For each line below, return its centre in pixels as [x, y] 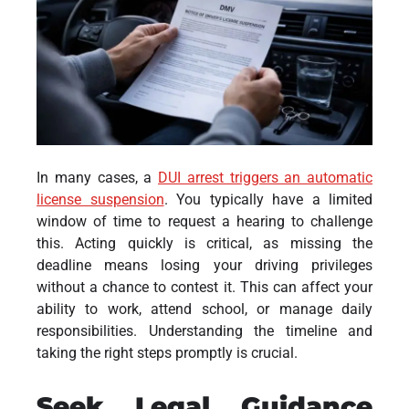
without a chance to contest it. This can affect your [204, 287]
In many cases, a [97, 177]
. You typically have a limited [268, 199]
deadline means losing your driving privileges [204, 265]
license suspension [100, 199]
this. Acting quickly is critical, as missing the [204, 243]
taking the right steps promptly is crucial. [167, 352]
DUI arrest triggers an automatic [265, 177]
